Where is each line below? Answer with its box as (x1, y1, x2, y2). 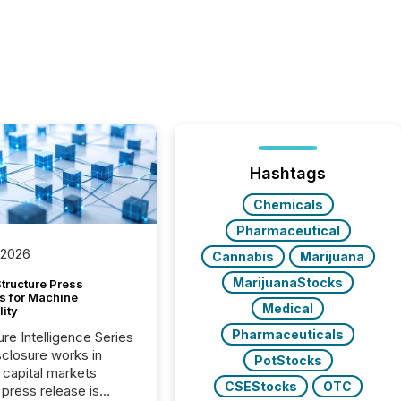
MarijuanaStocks (233, 275, 344, 290)
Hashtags (250, 164, 327, 183)
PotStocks (253, 353, 322, 368)
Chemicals (252, 197, 323, 212)
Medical (262, 301, 314, 316)
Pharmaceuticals (232, 327, 345, 342)
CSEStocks (224, 379, 297, 394)
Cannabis (211, 249, 274, 264)
